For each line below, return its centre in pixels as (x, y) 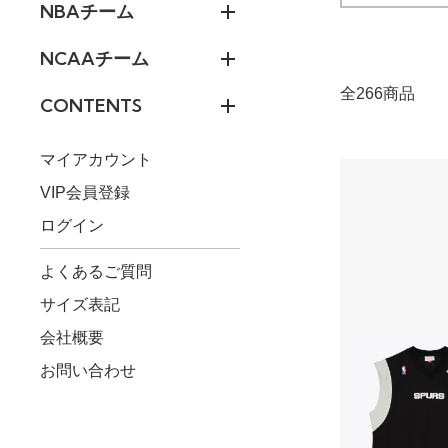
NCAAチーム (94, 58)
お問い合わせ (88, 371)
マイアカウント (96, 159)
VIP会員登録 (85, 192)
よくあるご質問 (96, 271)
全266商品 (377, 94)
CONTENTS (91, 105)
